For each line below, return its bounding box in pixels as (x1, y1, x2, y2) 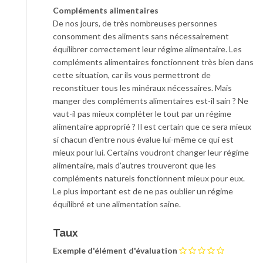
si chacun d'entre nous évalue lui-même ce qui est (53, 134, 234, 145)
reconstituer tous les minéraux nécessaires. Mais (53, 83, 232, 93)
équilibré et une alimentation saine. (53, 199, 181, 210)
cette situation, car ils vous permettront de (53, 70, 211, 80)
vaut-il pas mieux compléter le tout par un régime (53, 109, 231, 119)
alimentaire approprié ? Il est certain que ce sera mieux (53, 122, 251, 132)
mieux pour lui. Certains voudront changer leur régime (53, 147, 249, 158)
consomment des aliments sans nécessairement (53, 31, 229, 42)
